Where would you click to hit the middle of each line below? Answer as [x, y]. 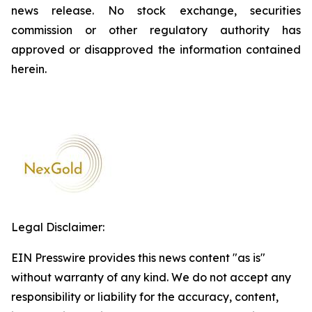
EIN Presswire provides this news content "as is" [138, 258]
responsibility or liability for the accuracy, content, [145, 297]
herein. [29, 69]
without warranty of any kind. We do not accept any [151, 277]
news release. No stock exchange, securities [156, 10]
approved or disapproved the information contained [156, 49]
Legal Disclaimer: [58, 227]
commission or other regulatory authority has [156, 30]
